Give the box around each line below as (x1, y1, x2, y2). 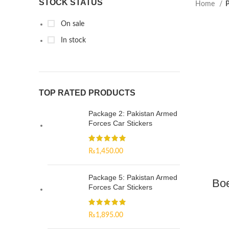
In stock (59, 37, 86, 44)
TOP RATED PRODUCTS (39, 88, 135, 97)
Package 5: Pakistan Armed (88, 173, 177, 181)
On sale (59, 20, 84, 28)
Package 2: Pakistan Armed (88, 109, 177, 118)
